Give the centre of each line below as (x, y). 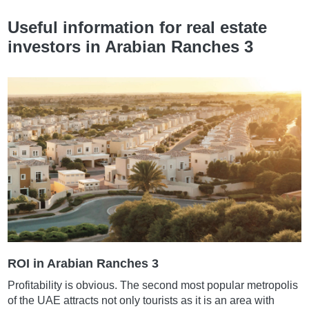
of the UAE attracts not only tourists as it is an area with (141, 301)
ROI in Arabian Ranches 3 (83, 264)
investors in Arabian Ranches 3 (131, 47)
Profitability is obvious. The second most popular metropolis (153, 286)
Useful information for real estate (138, 28)
